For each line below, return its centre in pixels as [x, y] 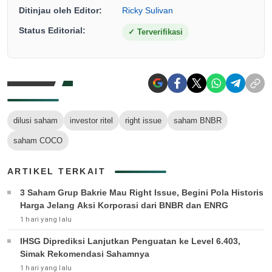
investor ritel [91, 121]
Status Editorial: [52, 31]
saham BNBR [198, 121]
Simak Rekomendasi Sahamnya [85, 254]
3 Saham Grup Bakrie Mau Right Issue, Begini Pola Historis [142, 193]
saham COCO [38, 141]
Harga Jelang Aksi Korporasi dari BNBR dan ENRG [124, 206]
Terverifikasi [159, 32]
